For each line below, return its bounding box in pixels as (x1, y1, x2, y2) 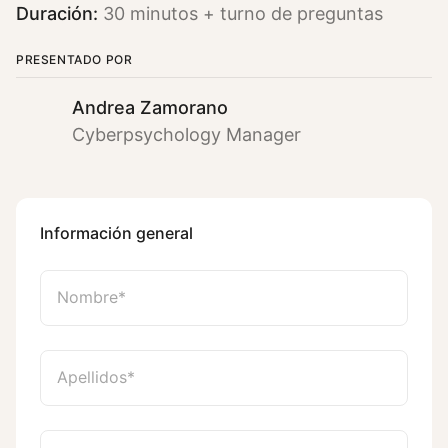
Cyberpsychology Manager (72, 123, 301, 145)
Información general (40, 223, 193, 243)
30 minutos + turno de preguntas (98, 2, 383, 24)
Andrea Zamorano (72, 96, 228, 118)
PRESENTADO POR (16, 51, 133, 67)
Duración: (16, 2, 98, 24)
